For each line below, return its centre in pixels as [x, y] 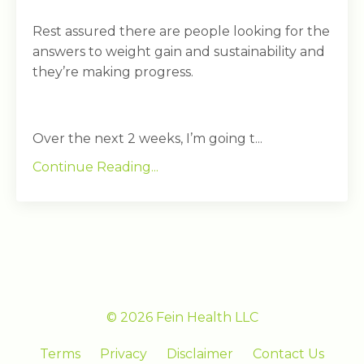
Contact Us [288, 353]
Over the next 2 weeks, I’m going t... [147, 138]
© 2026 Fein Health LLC [182, 317]
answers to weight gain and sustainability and [179, 51]
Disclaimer [200, 353]
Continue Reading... [95, 167]
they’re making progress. [113, 71]
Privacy [123, 353]
